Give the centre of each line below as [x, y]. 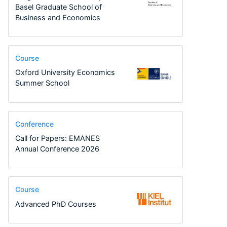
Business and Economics [58, 17]
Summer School [42, 83]
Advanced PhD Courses [55, 204]
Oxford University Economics [65, 72]
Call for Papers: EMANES [57, 138]
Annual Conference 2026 [57, 149]
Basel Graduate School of [58, 7]
